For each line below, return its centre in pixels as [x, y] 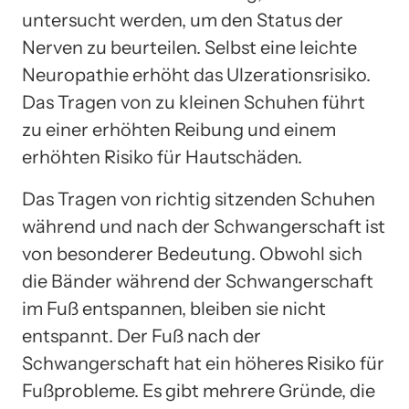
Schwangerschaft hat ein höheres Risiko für [203, 363]
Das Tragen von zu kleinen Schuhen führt [194, 102]
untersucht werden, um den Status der [183, 20]
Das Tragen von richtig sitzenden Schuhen [199, 199]
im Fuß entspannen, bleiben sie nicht [174, 308]
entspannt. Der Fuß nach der [142, 336]
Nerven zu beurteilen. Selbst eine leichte [189, 47]
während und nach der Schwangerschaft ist [204, 226]
